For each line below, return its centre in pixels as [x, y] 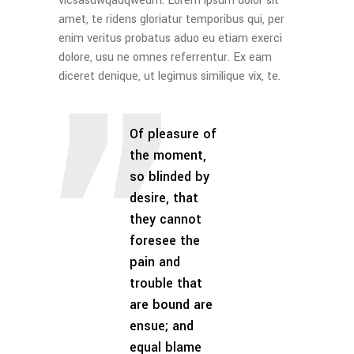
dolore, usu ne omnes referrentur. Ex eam [165, 57]
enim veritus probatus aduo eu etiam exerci [170, 38]
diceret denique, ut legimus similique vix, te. [169, 76]
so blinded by [169, 177]
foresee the [165, 241]
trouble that [166, 283]
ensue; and [162, 326]
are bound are [171, 305]
